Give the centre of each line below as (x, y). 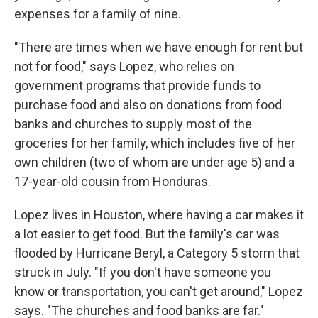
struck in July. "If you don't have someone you (143, 272)
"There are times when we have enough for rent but (159, 47)
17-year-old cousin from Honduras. (113, 181)
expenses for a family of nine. (98, 14)
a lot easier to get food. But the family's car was (147, 234)
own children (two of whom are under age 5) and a (154, 162)
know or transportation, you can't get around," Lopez (159, 291)
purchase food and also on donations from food (148, 105)
